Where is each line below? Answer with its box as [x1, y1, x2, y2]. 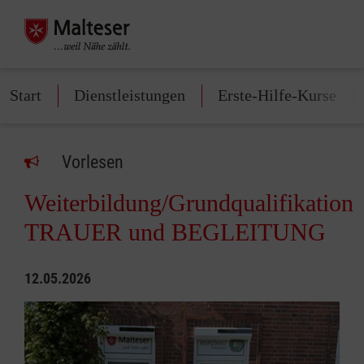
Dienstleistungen [74, 86, 185, 104]
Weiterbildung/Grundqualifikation [24, 189, 353, 216]
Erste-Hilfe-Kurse [218, 86, 336, 104]
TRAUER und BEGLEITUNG [24, 219, 326, 245]
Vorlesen [62, 152, 123, 172]
